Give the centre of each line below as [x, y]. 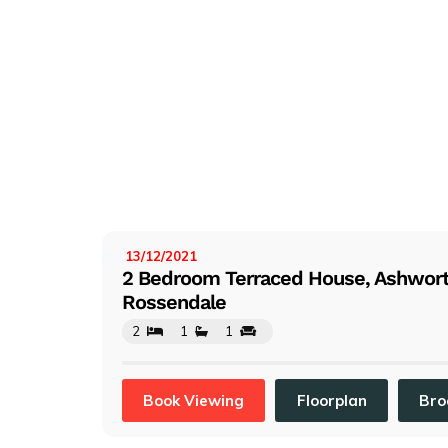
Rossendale [174, 302]
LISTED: [98, 257]
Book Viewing [194, 400]
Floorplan [331, 400]
